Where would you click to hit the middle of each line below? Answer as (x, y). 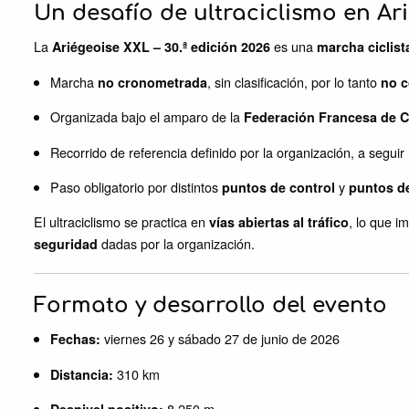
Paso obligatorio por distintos (136, 186)
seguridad (66, 244)
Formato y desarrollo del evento (210, 307)
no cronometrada (152, 82)
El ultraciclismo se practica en (121, 222)
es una (294, 47)
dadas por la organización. (176, 244)
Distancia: (82, 374)
